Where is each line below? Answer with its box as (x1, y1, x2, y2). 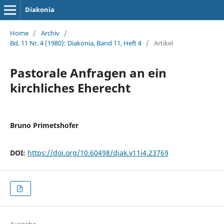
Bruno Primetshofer (9, 120, 78, 130)
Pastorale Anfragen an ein (9, 64, 166, 81)
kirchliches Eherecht (9, 79, 130, 96)
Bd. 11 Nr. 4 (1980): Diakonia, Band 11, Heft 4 (9, 38, 141, 47)
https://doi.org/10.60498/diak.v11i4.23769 (27, 147, 168, 157)
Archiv (40, 28, 59, 37)
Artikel (153, 38, 173, 47)
